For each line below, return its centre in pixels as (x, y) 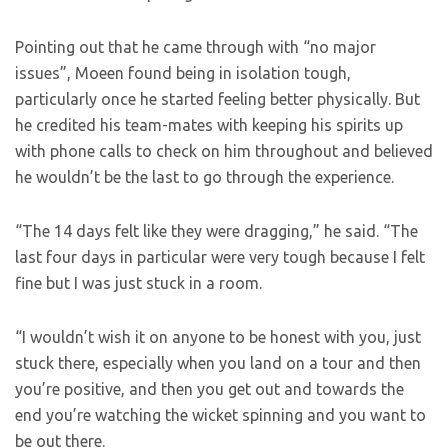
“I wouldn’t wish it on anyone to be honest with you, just (218, 337)
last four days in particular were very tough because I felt (220, 257)
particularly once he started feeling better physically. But (217, 99)
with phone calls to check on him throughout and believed (224, 151)
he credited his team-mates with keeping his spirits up (209, 125)
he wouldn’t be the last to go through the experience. (204, 177)
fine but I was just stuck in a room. (138, 283)
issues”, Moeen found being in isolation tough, (183, 73)
